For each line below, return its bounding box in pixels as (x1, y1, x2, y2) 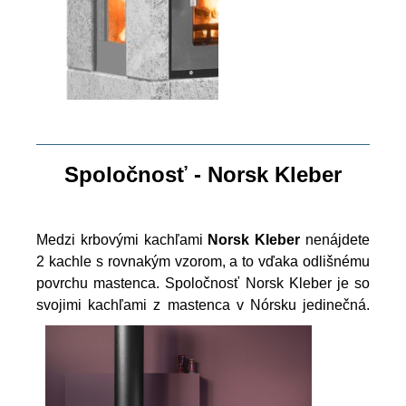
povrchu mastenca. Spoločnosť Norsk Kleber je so (36, 275, 370, 292)
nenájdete (300, 232, 371, 248)
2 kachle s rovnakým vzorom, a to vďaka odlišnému (36, 254, 370, 270)
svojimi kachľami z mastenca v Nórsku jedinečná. (36, 297, 370, 314)
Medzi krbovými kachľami (36, 232, 208, 248)
